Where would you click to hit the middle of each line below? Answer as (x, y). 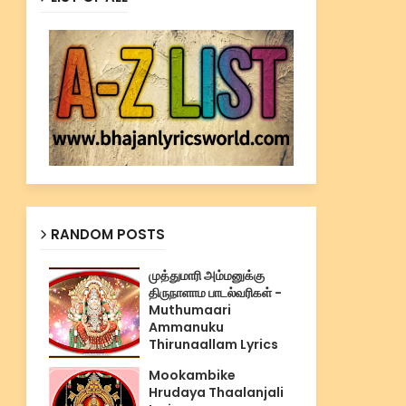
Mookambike (192, 375)
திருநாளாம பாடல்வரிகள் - (215, 293)
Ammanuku (186, 327)
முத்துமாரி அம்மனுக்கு (206, 275)
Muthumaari (189, 310)
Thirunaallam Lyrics (213, 344)
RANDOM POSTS (107, 234)
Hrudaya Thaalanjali (216, 392)
